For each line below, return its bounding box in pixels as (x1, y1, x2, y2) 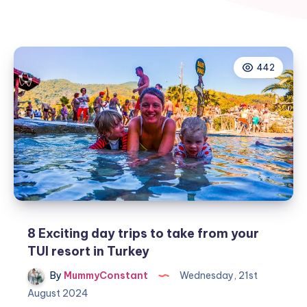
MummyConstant (62, 269, 148, 282)
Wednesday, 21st (177, 269, 258, 282)
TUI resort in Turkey (27, 243, 149, 260)
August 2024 (27, 287, 88, 300)
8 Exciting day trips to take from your (27, 225, 259, 242)
